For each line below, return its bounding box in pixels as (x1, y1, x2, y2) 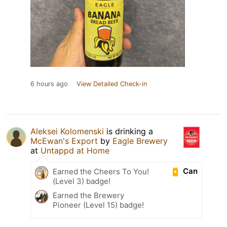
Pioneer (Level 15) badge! (53, 200, 144, 210)
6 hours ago (30, 80, 68, 88)
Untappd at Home (41, 145, 109, 156)
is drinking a (104, 126, 153, 136)
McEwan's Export (30, 135, 98, 146)
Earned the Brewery (53, 190, 124, 200)
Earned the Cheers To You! (53, 166, 149, 176)
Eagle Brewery (112, 135, 168, 146)
